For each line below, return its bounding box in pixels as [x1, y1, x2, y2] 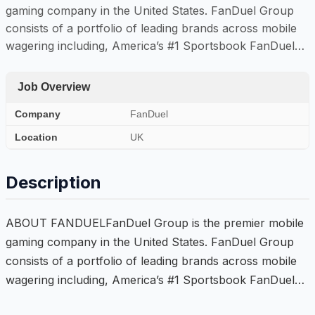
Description [6, 172, 101, 193]
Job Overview [18, 80, 90, 93]
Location [15, 131, 58, 143]
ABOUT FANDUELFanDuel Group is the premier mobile [6, 215, 304, 230]
